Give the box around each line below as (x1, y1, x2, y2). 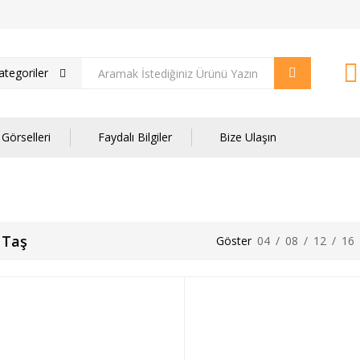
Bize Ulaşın (219, 129, 276, 145)
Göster (216, 233, 252, 248)
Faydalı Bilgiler (98, 129, 172, 145)
